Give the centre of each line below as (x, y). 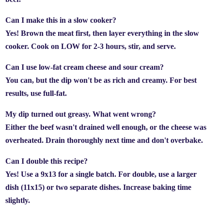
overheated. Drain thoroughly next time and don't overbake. (104, 140)
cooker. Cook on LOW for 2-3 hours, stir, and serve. (91, 46)
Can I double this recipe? (47, 161)
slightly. (18, 200)
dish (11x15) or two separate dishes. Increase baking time (99, 187)
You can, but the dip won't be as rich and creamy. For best (101, 80)
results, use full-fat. (36, 93)
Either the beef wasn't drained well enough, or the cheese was (106, 127)
